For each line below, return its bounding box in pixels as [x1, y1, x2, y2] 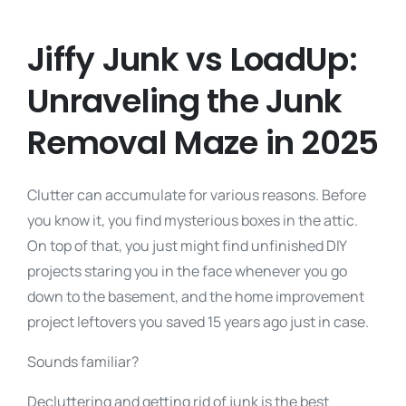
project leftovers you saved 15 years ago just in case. [27, 312, 372, 332]
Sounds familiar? [27, 352, 139, 372]
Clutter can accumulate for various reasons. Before [27, 185, 366, 205]
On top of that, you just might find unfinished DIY [27, 236, 346, 256]
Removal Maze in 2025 [27, 120, 379, 166]
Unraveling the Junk [27, 78, 343, 124]
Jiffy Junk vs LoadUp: [27, 36, 357, 82]
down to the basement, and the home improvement [27, 286, 364, 306]
